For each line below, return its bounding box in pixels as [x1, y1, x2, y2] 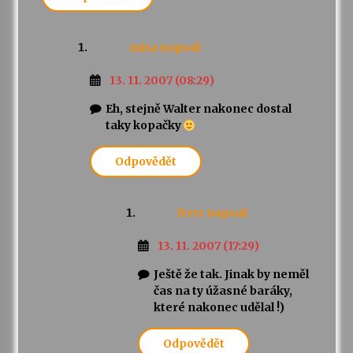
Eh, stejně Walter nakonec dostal [105, 102, 292, 117]
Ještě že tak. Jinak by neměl [153, 267, 309, 282]
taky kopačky [105, 118, 184, 133]
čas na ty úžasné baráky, [153, 284, 292, 299]
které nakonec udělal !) [153, 300, 284, 315]
